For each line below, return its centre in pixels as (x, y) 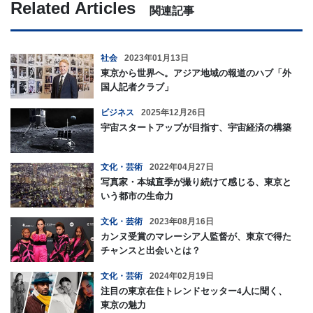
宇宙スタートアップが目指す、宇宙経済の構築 (196, 127)
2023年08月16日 (182, 221)
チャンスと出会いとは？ (151, 250)
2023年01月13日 (156, 58)
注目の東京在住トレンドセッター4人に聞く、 (194, 291)
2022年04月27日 (182, 167)
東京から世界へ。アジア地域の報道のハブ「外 (196, 73)
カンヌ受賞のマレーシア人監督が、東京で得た (196, 236)
